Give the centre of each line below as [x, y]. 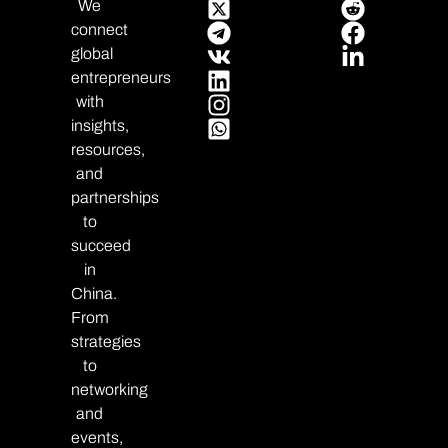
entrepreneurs [120, 77]
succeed [100, 245]
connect [99, 29]
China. [93, 293]
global [91, 53]
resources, [107, 149]
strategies [105, 341]
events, [96, 437]
